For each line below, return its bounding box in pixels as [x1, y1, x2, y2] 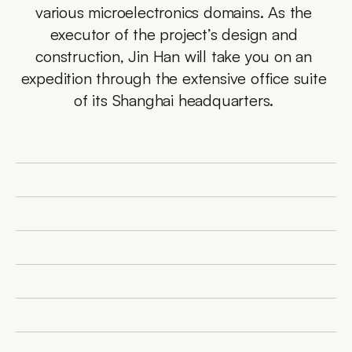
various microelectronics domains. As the [35, 2, 313, 22]
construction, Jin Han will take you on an [35, 46, 312, 66]
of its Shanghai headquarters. [73, 90, 278, 110]
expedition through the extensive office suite [20, 68, 327, 88]
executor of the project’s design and [49, 24, 298, 44]
